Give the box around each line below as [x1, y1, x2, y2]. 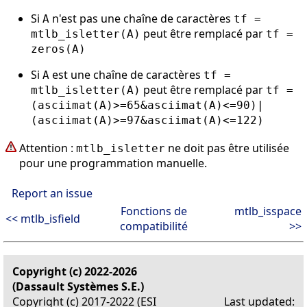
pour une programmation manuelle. [19, 155, 207, 171]
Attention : [19, 140, 76, 156]
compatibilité [119, 218, 188, 234]
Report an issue [12, 185, 93, 201]
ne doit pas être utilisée [165, 140, 289, 156]
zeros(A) [31, 42, 86, 56]
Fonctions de [120, 203, 187, 219]
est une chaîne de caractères [49, 66, 204, 82]
